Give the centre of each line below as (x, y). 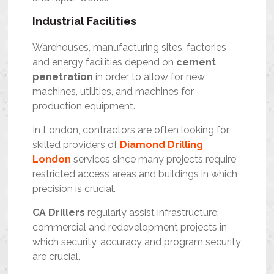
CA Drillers (59, 213)
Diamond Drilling (162, 145)
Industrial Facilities (85, 21)
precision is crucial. (74, 189)
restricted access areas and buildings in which (135, 174)
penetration (63, 77)
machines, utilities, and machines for (113, 92)
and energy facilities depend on (105, 62)
